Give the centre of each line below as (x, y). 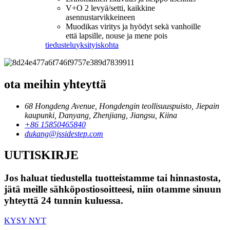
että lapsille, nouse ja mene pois (117, 35)
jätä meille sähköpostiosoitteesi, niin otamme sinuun (113, 189)
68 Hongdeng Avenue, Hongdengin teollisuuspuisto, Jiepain (122, 106)
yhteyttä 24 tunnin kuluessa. (64, 201)
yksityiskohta (97, 45)
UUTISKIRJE (41, 155)
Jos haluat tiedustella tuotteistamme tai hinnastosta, (112, 178)
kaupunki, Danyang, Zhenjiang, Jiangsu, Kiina (101, 115)
